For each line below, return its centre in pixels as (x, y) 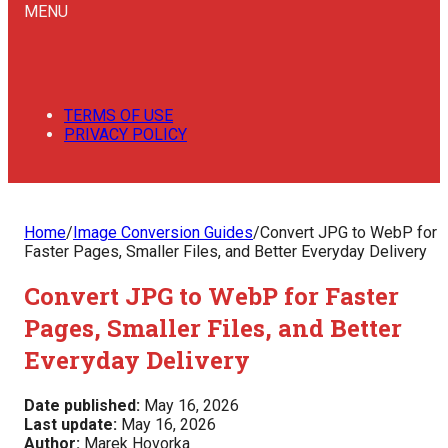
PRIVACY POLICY (125, 134)
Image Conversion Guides (163, 232)
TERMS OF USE (118, 115)
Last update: (70, 425)
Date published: (82, 406)
